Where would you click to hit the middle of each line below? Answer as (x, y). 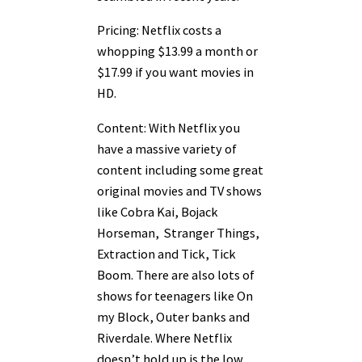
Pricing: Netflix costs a (159, 30)
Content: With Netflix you (168, 127)
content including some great (180, 169)
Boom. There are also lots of (176, 274)
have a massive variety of (167, 148)
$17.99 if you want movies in (175, 72)
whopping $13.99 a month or (177, 51)
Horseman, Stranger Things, (178, 232)
